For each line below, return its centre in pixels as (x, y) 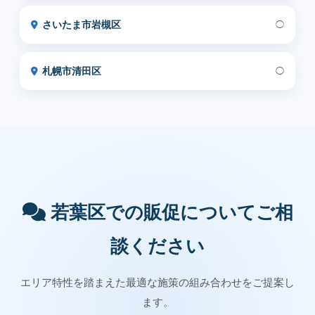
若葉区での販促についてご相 (169, 212)
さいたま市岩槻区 (82, 25)
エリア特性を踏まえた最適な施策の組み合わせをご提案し (157, 282)
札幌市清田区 (72, 71)
